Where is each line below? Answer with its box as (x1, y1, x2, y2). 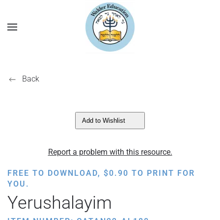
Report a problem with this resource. (48, 147, 172, 157)
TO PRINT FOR (129, 168, 195, 178)
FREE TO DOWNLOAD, (7, 168, 104, 178)
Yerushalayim (7, 192, 112, 213)
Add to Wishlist (82, 117, 125, 124)
